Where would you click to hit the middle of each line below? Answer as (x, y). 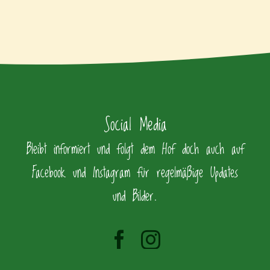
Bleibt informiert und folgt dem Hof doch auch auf (135, 150)
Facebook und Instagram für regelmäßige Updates (135, 173)
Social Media (135, 125)
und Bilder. (135, 197)
